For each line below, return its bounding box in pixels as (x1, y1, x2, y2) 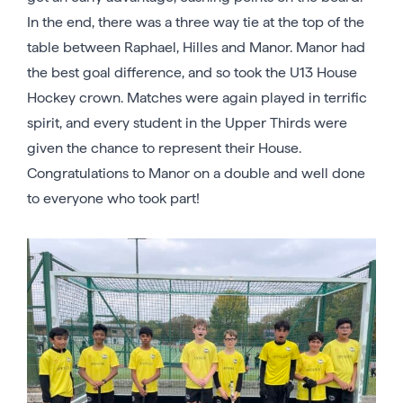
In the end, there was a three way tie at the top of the (27, 13, 364, 31)
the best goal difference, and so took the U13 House (27, 63, 357, 81)
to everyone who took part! (27, 189, 200, 207)
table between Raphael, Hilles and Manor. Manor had (27, 38, 365, 56)
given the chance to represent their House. (27, 139, 301, 157)
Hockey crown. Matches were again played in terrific (27, 88, 367, 106)
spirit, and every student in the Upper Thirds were (27, 113, 347, 131)
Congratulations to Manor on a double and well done (27, 164, 365, 182)
